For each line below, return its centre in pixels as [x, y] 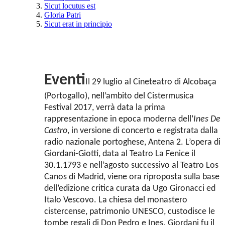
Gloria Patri [63, 15]
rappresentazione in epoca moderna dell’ [119, 120]
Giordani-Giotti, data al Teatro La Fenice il [120, 154]
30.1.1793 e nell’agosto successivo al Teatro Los [131, 166]
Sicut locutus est [70, 6]
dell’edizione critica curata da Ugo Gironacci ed [130, 189]
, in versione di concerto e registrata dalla [143, 131]
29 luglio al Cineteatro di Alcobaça [154, 82]
